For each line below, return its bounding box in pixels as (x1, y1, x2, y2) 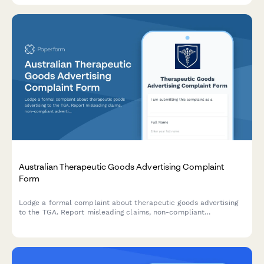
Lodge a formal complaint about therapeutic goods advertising (19, 199, 238, 207)
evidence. (19, 227, 52, 236)
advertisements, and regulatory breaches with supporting (19, 217, 219, 226)
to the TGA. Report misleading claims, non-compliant (19, 208, 205, 217)
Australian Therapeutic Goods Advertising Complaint (19, 161, 224, 171)
